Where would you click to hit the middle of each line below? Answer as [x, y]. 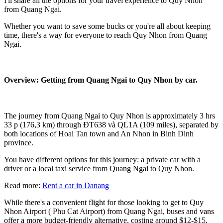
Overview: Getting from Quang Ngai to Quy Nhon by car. [101, 80]
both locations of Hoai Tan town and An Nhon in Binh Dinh [99, 133]
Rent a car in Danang [76, 185]
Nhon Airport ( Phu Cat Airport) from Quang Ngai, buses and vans [109, 211]
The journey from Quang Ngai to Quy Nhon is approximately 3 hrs [110, 115]
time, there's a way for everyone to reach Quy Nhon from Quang [106, 35]
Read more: [23, 185]
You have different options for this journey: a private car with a [102, 159]
